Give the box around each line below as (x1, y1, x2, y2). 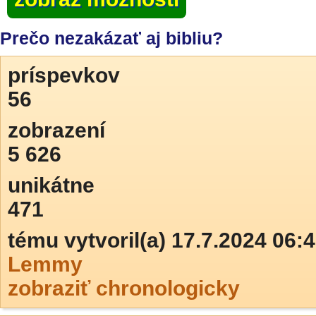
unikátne (8, 174, 95, 197)
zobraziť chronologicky (8, 276, 240, 300)
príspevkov (8, 63, 120, 87)
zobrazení (8, 119, 105, 142)
